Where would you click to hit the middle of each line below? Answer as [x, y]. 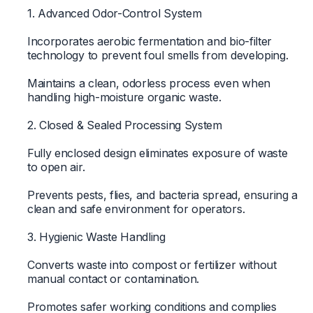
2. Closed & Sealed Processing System [124, 125]
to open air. [56, 167]
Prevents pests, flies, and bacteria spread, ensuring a [162, 195]
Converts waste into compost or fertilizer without [152, 264]
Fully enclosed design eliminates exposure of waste [157, 153]
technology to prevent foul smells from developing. [158, 55]
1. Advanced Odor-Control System [114, 13]
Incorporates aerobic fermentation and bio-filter [150, 41]
